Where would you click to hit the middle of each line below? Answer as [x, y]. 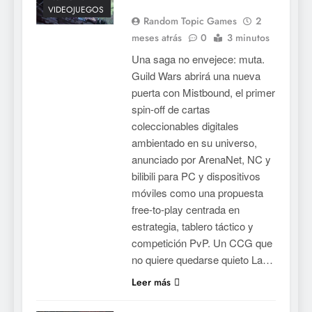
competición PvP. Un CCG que [202, 242]
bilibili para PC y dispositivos [196, 175]
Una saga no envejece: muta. [198, 58]
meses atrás [156, 37]
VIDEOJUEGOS [76, 10]
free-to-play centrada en [185, 209]
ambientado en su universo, [194, 142]
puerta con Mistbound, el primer [203, 92]
